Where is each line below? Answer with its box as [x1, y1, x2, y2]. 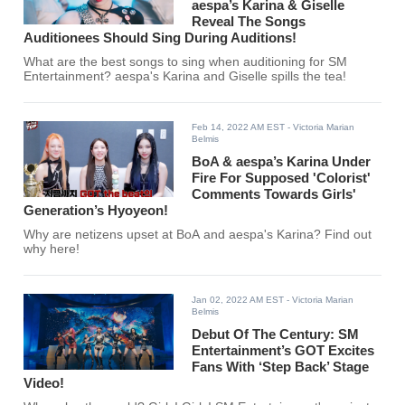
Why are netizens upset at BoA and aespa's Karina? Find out [24, 228, 372, 242]
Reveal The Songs [192, 14, 306, 30]
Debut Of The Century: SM [192, 326, 360, 343]
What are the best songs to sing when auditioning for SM [24, 55, 348, 70]
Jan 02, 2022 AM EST [192, 295, 285, 306]
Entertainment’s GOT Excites [192, 343, 375, 359]
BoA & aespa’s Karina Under [192, 154, 372, 170]
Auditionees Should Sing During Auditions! [24, 30, 297, 46]
